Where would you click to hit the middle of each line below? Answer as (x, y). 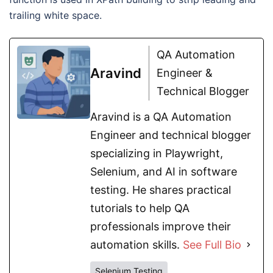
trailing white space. (55, 15)
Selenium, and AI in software (164, 171)
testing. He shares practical (161, 190)
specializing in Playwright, (157, 153)
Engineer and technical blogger (171, 135)
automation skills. (136, 244)
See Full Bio (212, 244)
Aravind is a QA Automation (161, 116)
